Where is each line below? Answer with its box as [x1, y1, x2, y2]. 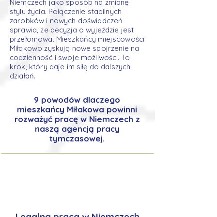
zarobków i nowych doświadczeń [10, 16, 123, 25]
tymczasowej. [49, 133, 105, 143]
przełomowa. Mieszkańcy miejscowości [10, 34, 145, 44]
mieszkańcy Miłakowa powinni [17, 104, 137, 114]
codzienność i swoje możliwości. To [10, 53, 130, 62]
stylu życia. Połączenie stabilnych [10, 7, 122, 16]
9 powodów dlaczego [34, 94, 120, 105]
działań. [10, 71, 36, 80]
